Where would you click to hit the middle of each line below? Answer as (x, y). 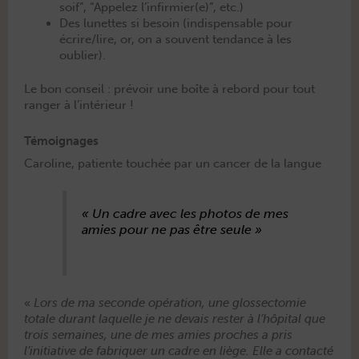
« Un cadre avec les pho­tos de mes (186, 213)
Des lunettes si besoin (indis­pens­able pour (175, 23)
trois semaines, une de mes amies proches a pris (158, 335)
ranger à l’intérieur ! (81, 105)
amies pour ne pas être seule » (172, 229)
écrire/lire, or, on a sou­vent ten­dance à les (175, 39)
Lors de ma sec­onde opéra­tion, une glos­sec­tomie (170, 303)
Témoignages (61, 141)
